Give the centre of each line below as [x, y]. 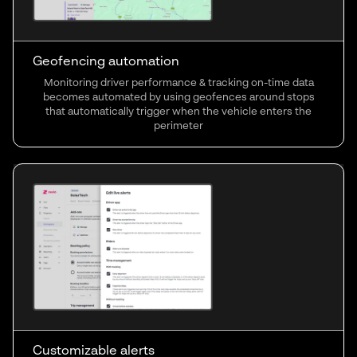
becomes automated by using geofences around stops [178, 97]
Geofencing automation [106, 62]
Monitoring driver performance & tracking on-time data [178, 83]
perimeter [178, 126]
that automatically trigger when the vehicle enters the [178, 112]
